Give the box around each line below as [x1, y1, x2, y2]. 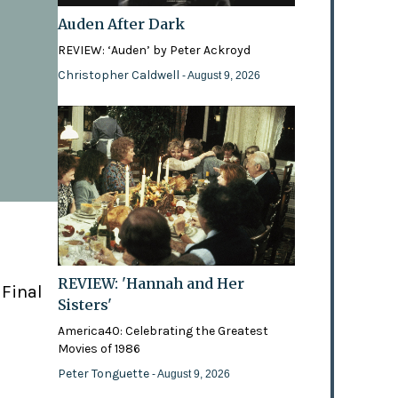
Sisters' [58, 296, 113, 314]
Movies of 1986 [58, 341, 141, 357]
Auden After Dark [58, 15, 186, 34]
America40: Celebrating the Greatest [58, 323, 269, 339]
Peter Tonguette [58, 366, 153, 382]
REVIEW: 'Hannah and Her [58, 275, 245, 293]
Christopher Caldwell [58, 68, 183, 84]
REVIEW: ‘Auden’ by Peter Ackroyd [58, 43, 251, 59]
